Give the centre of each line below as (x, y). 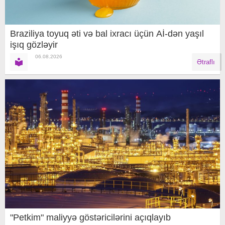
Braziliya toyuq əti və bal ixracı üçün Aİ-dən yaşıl (107, 34)
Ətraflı (206, 62)
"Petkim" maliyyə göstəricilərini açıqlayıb (90, 217)
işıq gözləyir (34, 45)
